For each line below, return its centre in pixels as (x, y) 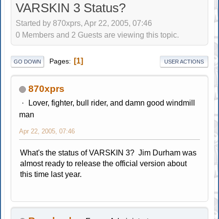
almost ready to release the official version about (104, 163)
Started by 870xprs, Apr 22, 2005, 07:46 (84, 23)
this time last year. (51, 174)
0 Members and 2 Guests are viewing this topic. (98, 35)
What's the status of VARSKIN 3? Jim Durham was (109, 153)
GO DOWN (28, 61)
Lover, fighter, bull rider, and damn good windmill (111, 103)
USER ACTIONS (184, 61)
